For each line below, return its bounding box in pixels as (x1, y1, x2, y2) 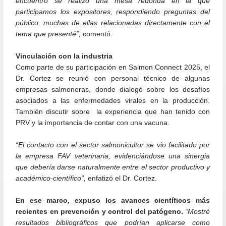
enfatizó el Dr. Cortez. (86, 174, 157, 182)
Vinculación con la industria (16, 52, 113, 61)
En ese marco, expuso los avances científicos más (16, 196, 210, 204)
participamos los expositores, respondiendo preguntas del (16, 8, 210, 16)
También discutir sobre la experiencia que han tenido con (16, 108, 210, 116)
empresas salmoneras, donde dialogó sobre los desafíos (16, 86, 210, 94)
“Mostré (183, 207, 210, 215)
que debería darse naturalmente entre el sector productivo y (16, 163, 210, 171)
